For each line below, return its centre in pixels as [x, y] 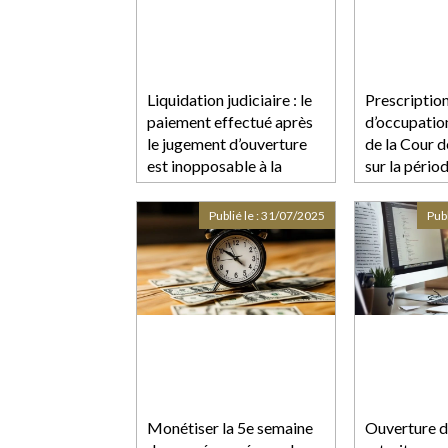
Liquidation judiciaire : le [229, 99]
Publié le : [235, 215]
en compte [401, 187]
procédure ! [186, 187]
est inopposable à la [214, 165]
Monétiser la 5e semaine [230, 427]
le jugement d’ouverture [227, 143]
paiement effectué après [230, 121]
